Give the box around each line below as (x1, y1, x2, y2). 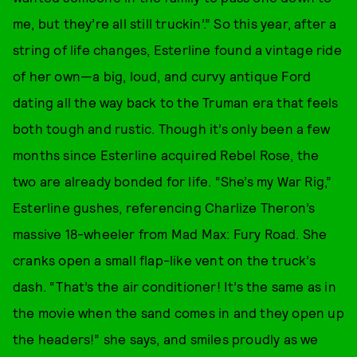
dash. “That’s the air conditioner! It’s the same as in (13, 278, 336, 294)
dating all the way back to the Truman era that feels (13, 94, 339, 110)
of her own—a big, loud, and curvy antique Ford (13, 68, 312, 84)
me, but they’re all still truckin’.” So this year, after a (13, 15, 337, 31)
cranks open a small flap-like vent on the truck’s (13, 252, 316, 268)
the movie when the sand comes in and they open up (13, 304, 344, 320)
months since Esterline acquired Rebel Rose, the (13, 147, 320, 163)
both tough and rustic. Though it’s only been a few (13, 120, 331, 136)
